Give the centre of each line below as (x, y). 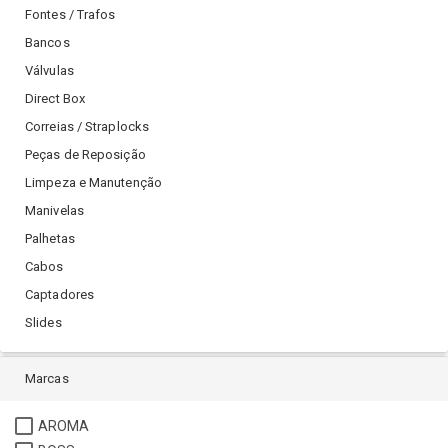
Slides (43, 323)
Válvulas (49, 71)
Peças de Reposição (85, 155)
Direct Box (55, 99)
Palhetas (50, 239)
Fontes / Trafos (70, 15)
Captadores (59, 295)
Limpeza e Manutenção (93, 183)
